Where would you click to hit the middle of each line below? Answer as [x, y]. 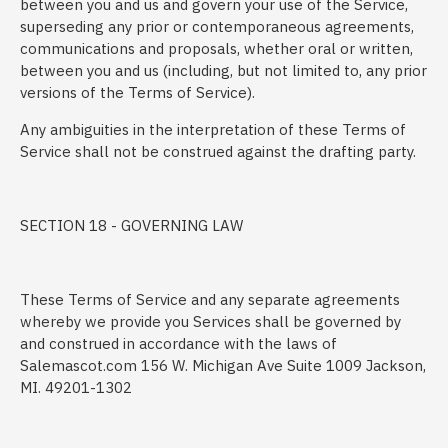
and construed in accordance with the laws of [178, 343]
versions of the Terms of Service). [137, 92]
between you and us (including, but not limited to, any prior [223, 70]
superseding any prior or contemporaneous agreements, [217, 26]
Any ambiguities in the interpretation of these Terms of [213, 129]
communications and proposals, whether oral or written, [216, 48]
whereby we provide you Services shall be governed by [210, 321]
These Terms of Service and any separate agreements [210, 299]
